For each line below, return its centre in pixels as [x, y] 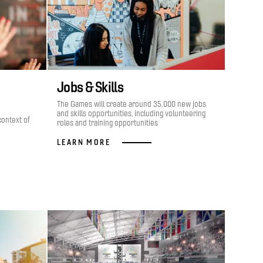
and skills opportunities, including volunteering [131, 114]
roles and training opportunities [107, 123]
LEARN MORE [84, 142]
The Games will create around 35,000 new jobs [131, 104]
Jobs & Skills [90, 87]
